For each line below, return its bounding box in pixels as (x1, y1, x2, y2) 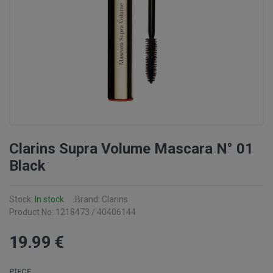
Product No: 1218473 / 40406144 (9, 207, 136, 217)
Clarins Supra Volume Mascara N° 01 (9, 140, 253, 157)
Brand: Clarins (75, 194, 128, 204)
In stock (35, 194, 64, 204)
